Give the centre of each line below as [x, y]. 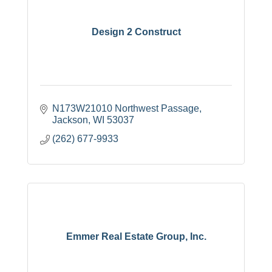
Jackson [70, 120]
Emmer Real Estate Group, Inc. [136, 236]
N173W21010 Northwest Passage [126, 109]
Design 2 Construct [136, 32]
